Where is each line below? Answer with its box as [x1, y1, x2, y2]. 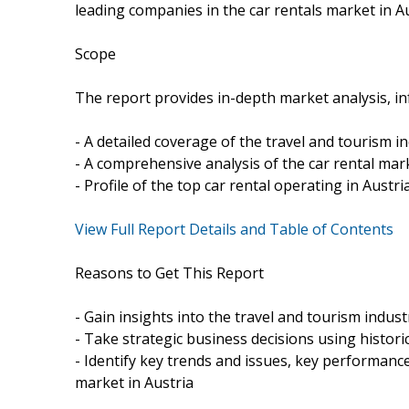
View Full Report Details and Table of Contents [75, 218, 393, 239]
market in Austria [75, 372, 194, 393]
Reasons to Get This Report [75, 262, 264, 283]
